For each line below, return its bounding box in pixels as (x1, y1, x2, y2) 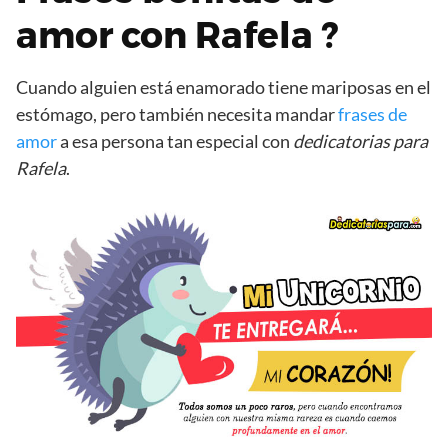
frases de (338, 103, 407, 126)
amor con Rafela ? (16, 13, 338, 58)
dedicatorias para (293, 130, 428, 153)
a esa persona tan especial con (57, 130, 293, 153)
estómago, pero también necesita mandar (16, 103, 338, 126)
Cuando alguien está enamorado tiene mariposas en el (16, 76, 431, 99)
